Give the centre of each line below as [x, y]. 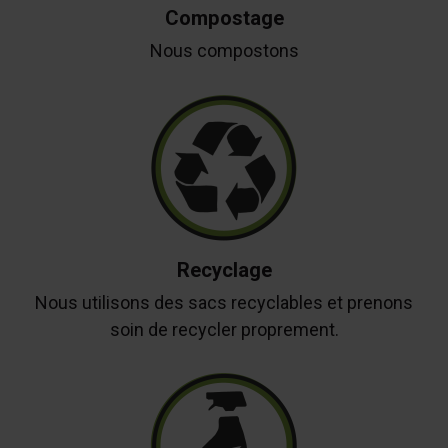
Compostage [224, 18]
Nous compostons [224, 51]
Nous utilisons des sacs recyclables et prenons [224, 302]
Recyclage [224, 269]
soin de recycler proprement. [224, 329]
